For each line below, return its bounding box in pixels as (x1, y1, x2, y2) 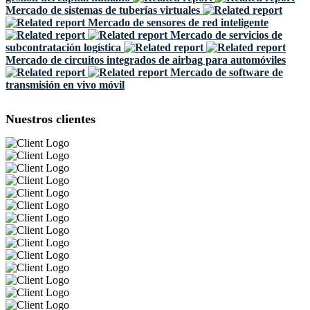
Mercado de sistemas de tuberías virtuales (6, 4, 200, 16)
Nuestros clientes (6, 112, 95, 126)
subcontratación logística (6, 42, 121, 53)
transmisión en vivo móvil (6, 79, 125, 91)
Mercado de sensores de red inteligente (88, 17, 268, 28)
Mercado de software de (170, 66, 283, 78)
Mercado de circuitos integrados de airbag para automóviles (6, 54, 286, 66)
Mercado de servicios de (170, 29, 282, 41)
